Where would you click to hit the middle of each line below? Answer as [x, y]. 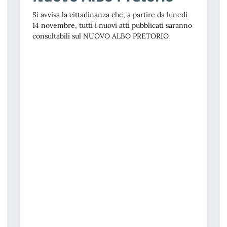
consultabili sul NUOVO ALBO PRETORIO [100, 36]
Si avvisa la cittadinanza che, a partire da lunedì [110, 15]
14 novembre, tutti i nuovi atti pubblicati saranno [112, 26]
